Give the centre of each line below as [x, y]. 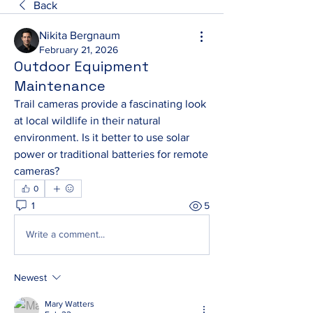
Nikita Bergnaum [80, 35]
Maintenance [60, 86]
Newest [30, 277]
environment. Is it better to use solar [102, 137]
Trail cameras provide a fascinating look [110, 103]
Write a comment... [65, 234]
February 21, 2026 [79, 49]
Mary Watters [70, 304]
